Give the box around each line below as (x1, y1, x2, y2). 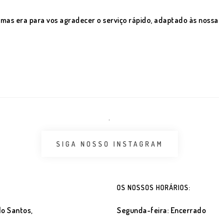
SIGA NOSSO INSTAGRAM (56, 139, 163, 148)
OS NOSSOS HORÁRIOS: (117, 183, 191, 192)
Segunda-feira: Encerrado (117, 205, 206, 215)
